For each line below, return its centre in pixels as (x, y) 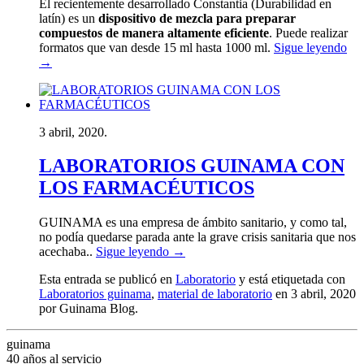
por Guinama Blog (87, 309)
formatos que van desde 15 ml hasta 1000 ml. (155, 47)
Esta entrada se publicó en (107, 279)
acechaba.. (67, 252)
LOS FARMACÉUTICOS (147, 188)
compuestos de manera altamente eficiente (154, 32)
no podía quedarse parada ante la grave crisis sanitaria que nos (197, 237)
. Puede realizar (308, 32)
